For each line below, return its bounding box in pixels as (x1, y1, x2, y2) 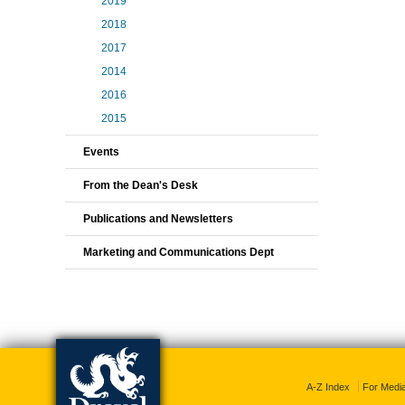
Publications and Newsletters (83, 212, 233, 225)
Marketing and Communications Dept (83, 246, 274, 259)
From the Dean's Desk (83, 179, 198, 192)
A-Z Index (306, 381, 350, 392)
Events (83, 146, 119, 158)
